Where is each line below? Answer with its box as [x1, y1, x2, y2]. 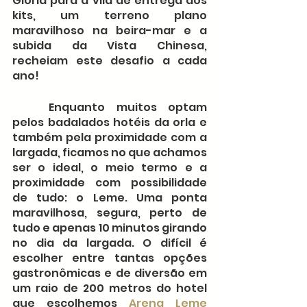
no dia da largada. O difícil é [12, 235, 207, 251]
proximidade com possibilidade [12, 175, 207, 191]
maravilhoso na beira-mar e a [12, 23, 207, 39]
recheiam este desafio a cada [12, 53, 207, 69]
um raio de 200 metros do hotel [12, 280, 207, 297]
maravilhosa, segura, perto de [12, 205, 207, 221]
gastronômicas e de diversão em [12, 265, 207, 282]
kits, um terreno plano [12, 8, 207, 24]
